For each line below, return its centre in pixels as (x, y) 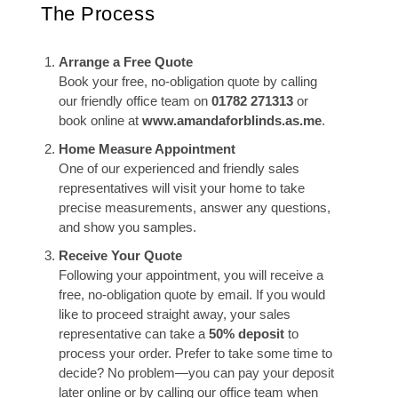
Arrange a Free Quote (126, 62)
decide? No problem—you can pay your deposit (196, 373)
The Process (98, 14)
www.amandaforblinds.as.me (232, 120)
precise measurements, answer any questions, (195, 207)
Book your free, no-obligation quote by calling (188, 81)
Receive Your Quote (120, 255)
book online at (100, 120)
